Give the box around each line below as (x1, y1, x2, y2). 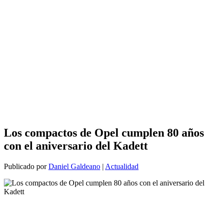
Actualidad (105, 162, 139, 170)
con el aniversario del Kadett (4, 139, 148, 152)
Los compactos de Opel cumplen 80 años (4, 126, 204, 139)
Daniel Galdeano (48, 162, 100, 170)
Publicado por (4, 162, 48, 170)
